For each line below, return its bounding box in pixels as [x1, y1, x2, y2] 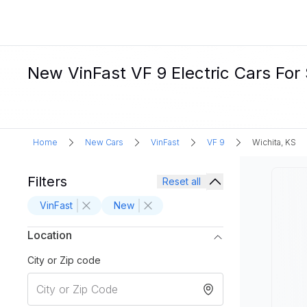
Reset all [162, 175, 201, 187]
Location [27, 228, 72, 242]
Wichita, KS [252, 137, 296, 147]
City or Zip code [27, 254, 101, 266]
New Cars [85, 137, 123, 147]
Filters [27, 173, 67, 190]
